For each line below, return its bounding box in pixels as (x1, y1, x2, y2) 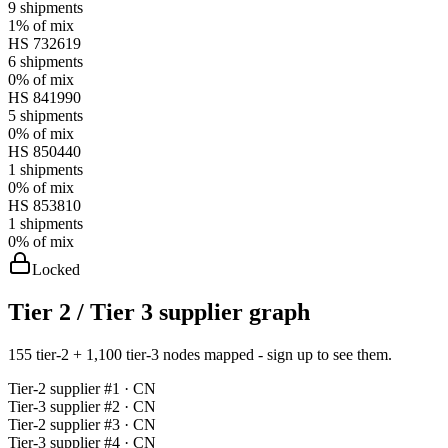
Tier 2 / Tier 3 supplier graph (8, 298, 310, 325)
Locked (32, 260, 80, 278)
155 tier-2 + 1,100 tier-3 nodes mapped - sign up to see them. (8, 345, 392, 363)
